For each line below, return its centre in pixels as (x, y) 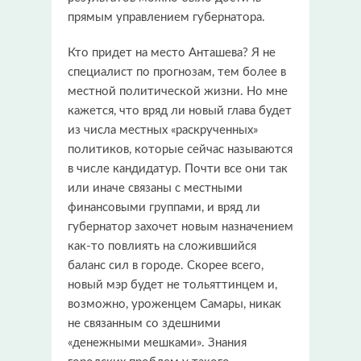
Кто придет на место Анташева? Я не (172, 52)
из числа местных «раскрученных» (163, 130)
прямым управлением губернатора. (166, 17)
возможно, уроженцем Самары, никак (174, 304)
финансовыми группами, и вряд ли (164, 207)
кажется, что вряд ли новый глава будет (180, 110)
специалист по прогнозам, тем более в (177, 72)
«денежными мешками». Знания (157, 342)
